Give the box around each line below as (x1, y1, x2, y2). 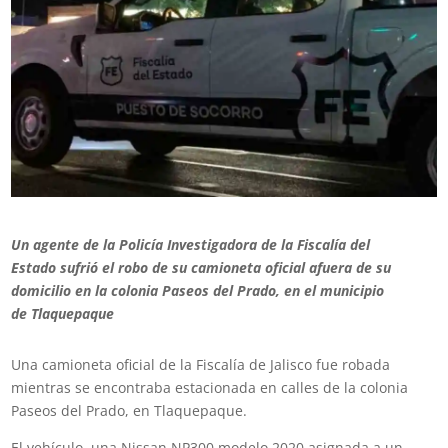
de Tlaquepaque (11, 304, 115, 324)
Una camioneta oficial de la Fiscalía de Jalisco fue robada (11, 355, 391, 375)
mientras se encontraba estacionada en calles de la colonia (11, 378, 409, 398)
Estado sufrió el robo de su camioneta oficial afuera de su (11, 258, 392, 278)
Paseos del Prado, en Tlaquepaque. (11, 401, 248, 421)
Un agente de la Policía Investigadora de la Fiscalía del (11, 235, 371, 255)
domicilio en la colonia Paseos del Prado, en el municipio (11, 281, 385, 301)
